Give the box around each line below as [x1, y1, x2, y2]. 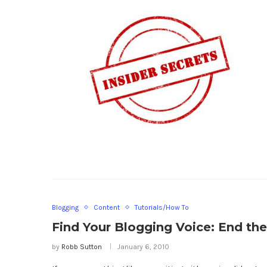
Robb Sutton [61, 242, 102, 251]
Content [94, 203, 120, 212]
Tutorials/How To [135, 203, 189, 212]
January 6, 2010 [117, 242, 169, 251]
